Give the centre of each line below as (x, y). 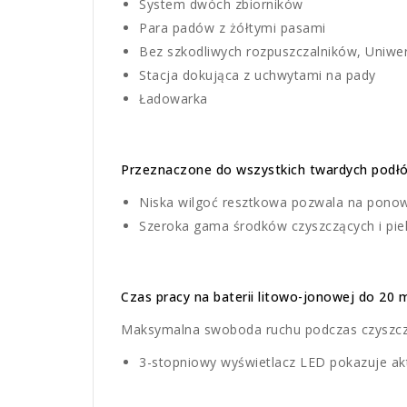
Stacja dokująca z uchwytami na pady (258, 75)
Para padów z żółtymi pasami (233, 28)
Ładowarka (174, 99)
